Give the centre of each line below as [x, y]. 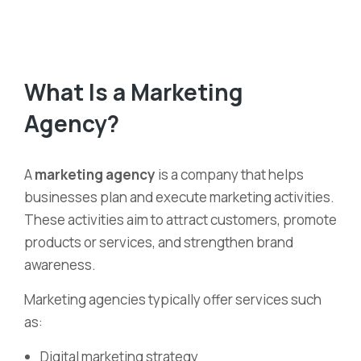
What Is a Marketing [134, 92]
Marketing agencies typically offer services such [173, 299]
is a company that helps [230, 174]
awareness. [60, 265]
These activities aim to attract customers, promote [180, 220]
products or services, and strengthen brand [159, 242]
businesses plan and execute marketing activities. [179, 197]
